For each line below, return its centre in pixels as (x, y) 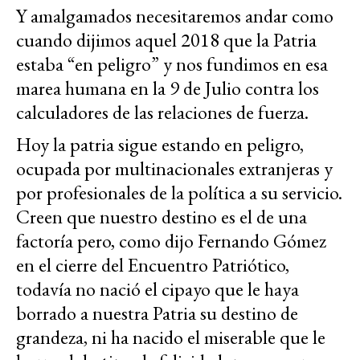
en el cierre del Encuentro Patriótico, (153, 265)
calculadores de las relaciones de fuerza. (162, 112)
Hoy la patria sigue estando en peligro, (160, 145)
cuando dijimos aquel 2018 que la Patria (166, 40)
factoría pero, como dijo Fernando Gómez (171, 241)
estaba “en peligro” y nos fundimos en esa (172, 64)
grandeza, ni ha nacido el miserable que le (171, 337)
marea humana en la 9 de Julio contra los (168, 88)
